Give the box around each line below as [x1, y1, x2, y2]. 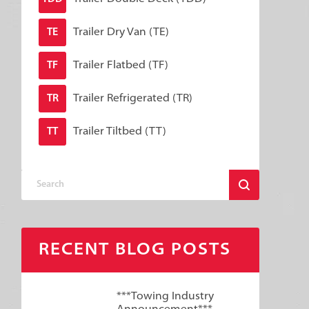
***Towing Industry [117, 291, 215, 302]
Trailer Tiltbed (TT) [73, 126, 166, 137]
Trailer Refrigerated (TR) [73, 92, 192, 104]
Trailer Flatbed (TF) [73, 59, 168, 71]
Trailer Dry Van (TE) [73, 26, 169, 38]
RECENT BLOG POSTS [39, 241, 231, 259]
